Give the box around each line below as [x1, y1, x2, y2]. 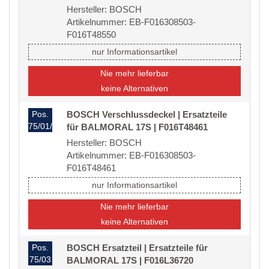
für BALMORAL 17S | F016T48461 [67, 122, 208, 133]
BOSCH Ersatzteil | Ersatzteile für [67, 243, 208, 253]
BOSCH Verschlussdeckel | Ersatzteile [67, 109, 227, 120]
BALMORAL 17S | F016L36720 [67, 255, 193, 266]
